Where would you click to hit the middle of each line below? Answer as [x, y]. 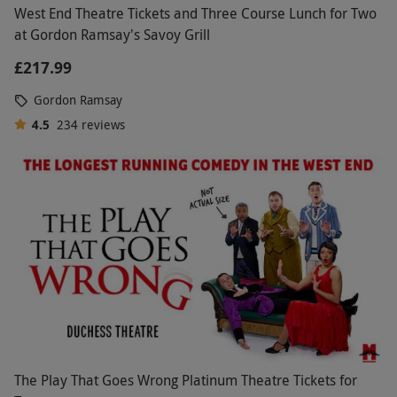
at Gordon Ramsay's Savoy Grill [112, 34]
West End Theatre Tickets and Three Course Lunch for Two [195, 13]
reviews [103, 124]
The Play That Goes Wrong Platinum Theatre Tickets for [186, 381]
